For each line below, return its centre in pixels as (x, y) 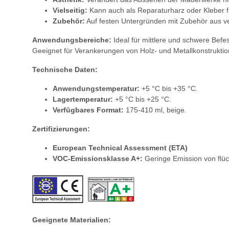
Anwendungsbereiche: (72, 40)
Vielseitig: (70, 10)
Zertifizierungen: (61, 129)
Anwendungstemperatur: (96, 89)
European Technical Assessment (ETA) (120, 148)
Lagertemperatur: (83, 99)
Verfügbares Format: (88, 110)
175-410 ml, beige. (155, 110)
